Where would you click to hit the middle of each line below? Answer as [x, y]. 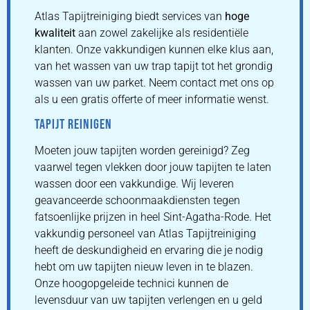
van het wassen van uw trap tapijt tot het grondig [154, 66]
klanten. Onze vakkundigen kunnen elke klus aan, [154, 49]
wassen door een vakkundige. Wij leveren [134, 183]
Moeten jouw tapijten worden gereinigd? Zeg [142, 150]
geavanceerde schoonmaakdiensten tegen [137, 200]
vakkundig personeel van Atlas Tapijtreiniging [145, 233]
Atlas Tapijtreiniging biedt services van [130, 16]
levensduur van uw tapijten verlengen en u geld [148, 300]
